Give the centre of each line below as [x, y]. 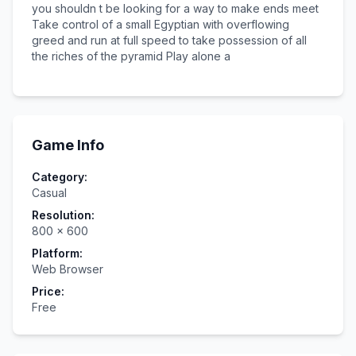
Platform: [57, 253]
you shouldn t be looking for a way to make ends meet [175, 8]
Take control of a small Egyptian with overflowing [161, 24]
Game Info [68, 145]
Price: [48, 291]
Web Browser [68, 269]
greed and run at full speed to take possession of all [169, 40]
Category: [60, 177]
